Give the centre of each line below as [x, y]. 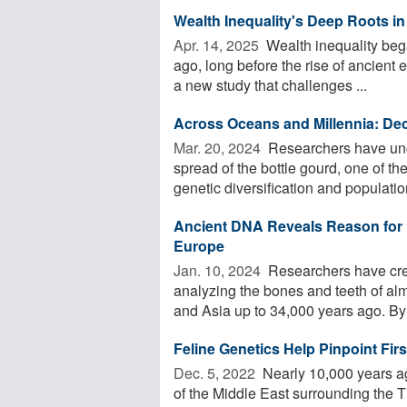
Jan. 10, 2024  [219, 270]
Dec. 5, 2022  [216, 372]
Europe [199, 245]
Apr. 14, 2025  [218, 45]
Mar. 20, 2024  [219, 147]
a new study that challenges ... [270, 84]
